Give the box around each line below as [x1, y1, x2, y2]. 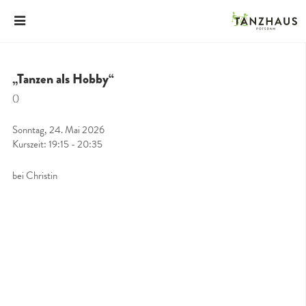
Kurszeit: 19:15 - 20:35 [12, 136, 102, 152]
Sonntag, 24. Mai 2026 [12, 122, 105, 137]
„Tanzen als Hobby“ [12, 69, 114, 89]
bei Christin [12, 167, 57, 183]
